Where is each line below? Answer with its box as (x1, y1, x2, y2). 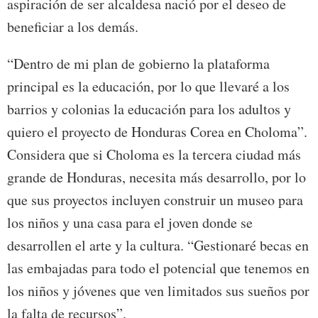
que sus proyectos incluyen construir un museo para (7, 190, 303, 210)
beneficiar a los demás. (7, 17, 138, 37)
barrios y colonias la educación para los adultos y (7, 99, 291, 119)
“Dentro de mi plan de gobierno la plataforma (7, 54, 270, 74)
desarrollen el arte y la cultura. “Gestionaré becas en (7, 236, 309, 256)
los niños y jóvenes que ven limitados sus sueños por (7, 281, 309, 301)
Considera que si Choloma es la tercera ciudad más (7, 145, 301, 165)
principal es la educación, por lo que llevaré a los (7, 77, 290, 97)
